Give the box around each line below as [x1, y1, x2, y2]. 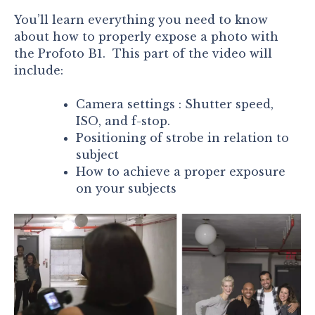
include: [14, 63, 63, 77]
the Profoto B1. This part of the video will [14, 46, 272, 60]
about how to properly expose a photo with [14, 29, 278, 44]
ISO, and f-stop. [76, 113, 170, 128]
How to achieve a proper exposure [76, 164, 285, 179]
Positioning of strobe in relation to [76, 130, 289, 145]
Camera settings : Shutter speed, [76, 96, 274, 111]
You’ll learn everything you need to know [14, 12, 268, 27]
